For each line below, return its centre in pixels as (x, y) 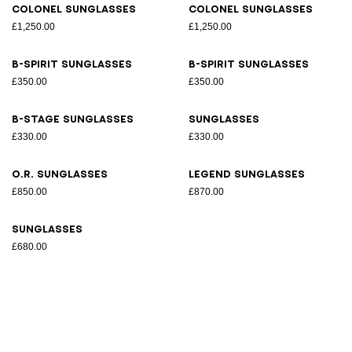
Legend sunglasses (247, 174)
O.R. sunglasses (60, 174)
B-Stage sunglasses (73, 119)
